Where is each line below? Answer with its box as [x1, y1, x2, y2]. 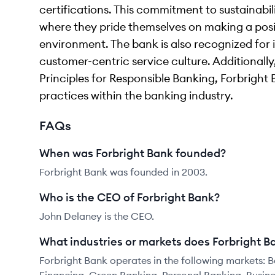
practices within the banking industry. [39, 88, 233, 103]
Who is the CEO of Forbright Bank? [39, 190, 220, 204]
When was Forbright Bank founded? [39, 146, 226, 160]
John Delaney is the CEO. [39, 210, 154, 222]
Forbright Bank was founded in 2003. [39, 166, 207, 178]
